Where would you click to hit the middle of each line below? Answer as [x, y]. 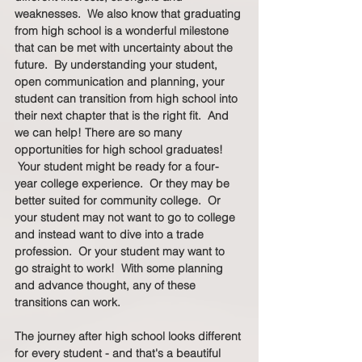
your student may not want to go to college [126, 218]
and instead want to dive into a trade [111, 235]
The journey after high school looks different [129, 337]
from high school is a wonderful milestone [123, 31]
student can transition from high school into [128, 99]
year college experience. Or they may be [124, 184]
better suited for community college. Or [119, 201]
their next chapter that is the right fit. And [123, 116]
